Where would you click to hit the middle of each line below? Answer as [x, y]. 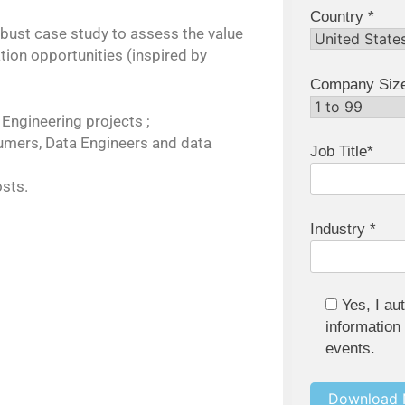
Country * [343, 17]
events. [351, 348]
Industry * [344, 229]
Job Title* [342, 152]
